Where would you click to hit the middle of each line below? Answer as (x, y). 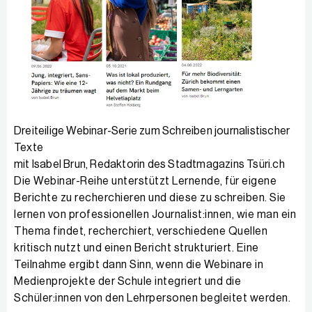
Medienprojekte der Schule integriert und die (127, 281)
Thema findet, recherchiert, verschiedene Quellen (141, 231)
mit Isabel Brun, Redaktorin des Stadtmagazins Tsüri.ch (149, 164)
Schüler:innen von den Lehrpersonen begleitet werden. (152, 298)
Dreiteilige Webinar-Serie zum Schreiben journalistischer (152, 131)
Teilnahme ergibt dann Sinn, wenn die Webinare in (139, 264)
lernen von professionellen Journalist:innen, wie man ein (155, 214)
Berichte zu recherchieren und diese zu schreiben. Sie (150, 197)
